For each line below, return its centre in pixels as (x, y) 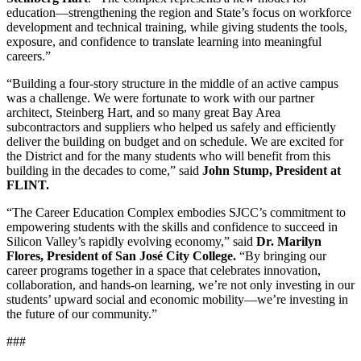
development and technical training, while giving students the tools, (177, 27)
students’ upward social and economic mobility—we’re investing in (177, 300)
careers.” (29, 56)
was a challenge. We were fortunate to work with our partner (160, 98)
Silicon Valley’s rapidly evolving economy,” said (131, 242)
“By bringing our (281, 256)
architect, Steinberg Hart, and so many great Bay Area (143, 113)
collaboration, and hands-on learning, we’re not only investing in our (180, 285)
